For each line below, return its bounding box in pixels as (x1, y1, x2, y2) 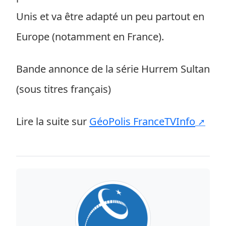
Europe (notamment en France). (16, 30, 164, 43)
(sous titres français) (16, 82, 111, 96)
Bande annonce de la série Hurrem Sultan (16, 62, 210, 76)
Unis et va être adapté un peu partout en (16, 10, 204, 23)
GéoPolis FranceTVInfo (89, 115, 195, 128)
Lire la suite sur (16, 115, 89, 128)
